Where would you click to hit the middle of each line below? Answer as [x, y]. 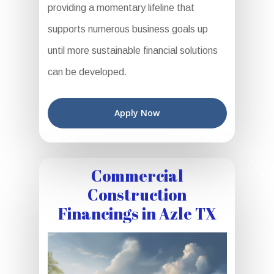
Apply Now [137, 113]
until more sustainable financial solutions [132, 50]
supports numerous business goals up [128, 29]
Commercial [137, 175]
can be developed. [87, 72]
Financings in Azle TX [137, 213]
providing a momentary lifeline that [121, 8]
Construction [137, 194]
